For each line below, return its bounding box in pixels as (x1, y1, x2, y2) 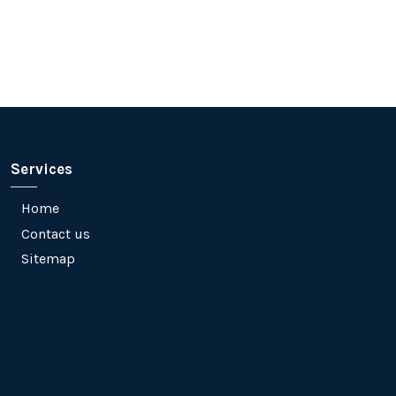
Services (11, 160, 72, 179)
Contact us (21, 225, 90, 242)
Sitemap (21, 250, 75, 268)
